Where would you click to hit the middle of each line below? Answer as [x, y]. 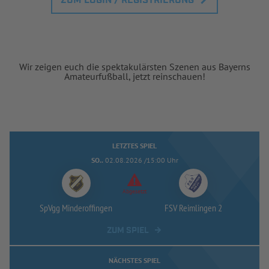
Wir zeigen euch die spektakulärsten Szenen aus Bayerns [134, 66]
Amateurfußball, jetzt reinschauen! [134, 76]
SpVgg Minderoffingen [76, 207]
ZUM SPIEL [128, 230]
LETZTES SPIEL [134, 145]
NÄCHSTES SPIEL [134, 260]
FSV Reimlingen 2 [193, 207]
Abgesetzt [134, 191]
